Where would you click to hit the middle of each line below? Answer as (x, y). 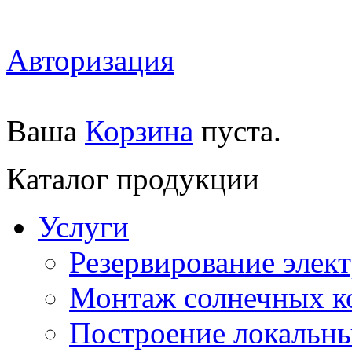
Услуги (83, 227)
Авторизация (90, 60)
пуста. (237, 131)
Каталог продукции (133, 179)
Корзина (139, 131)
